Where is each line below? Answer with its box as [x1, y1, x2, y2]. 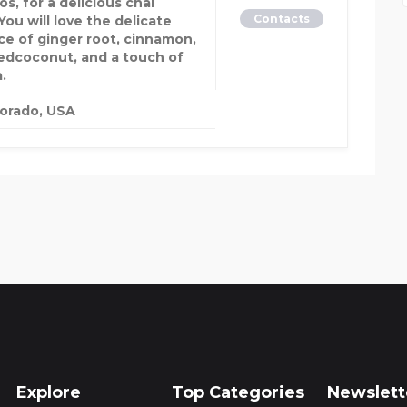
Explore [16, 382, 81, 403]
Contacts [253, 12, 310, 26]
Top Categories [172, 382, 304, 403]
